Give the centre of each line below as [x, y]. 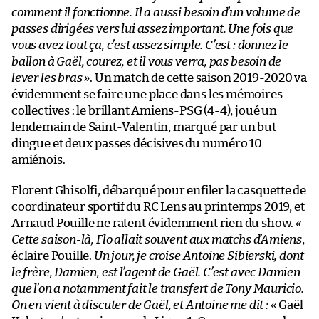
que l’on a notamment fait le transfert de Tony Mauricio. [158, 288]
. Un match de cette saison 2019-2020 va [199, 78]
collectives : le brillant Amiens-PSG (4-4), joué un [144, 110]
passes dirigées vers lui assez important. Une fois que [153, 28]
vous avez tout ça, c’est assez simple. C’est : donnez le [150, 45]
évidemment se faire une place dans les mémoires [147, 94]
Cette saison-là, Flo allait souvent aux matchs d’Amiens [157, 239]
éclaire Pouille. [53, 256]
